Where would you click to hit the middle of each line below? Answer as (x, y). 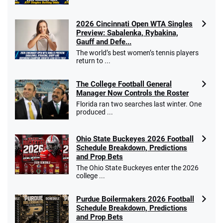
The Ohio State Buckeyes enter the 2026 (137, 167)
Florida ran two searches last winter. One (139, 104)
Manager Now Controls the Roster (132, 93)
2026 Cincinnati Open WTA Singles (134, 24)
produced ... (95, 112)
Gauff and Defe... (104, 42)
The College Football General (124, 84)
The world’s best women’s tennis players (137, 53)
